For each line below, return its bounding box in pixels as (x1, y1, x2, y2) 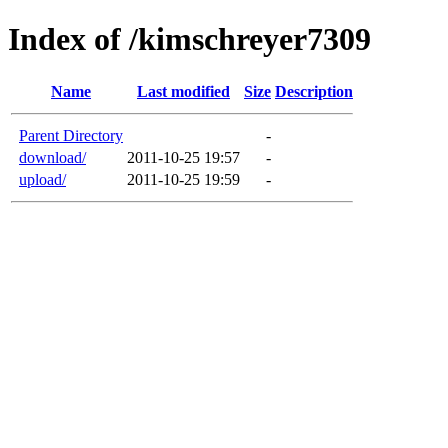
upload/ (19, 170, 66, 188)
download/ (19, 148, 86, 166)
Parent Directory (19, 126, 123, 144)
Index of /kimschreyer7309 (8, 21, 371, 58)
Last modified (137, 82, 230, 100)
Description (275, 82, 353, 100)
